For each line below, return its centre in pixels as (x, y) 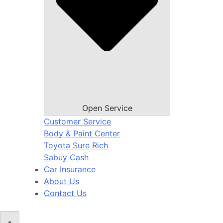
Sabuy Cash (66, 157)
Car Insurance (70, 169)
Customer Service (77, 121)
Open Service (107, 108)
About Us (61, 181)
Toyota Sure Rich (76, 145)
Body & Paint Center (82, 133)
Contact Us (65, 193)
